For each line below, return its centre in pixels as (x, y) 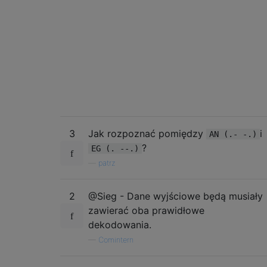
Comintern (116, 240)
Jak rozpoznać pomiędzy (147, 133)
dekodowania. (120, 224)
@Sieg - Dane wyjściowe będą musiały (176, 196)
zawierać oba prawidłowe (146, 210)
